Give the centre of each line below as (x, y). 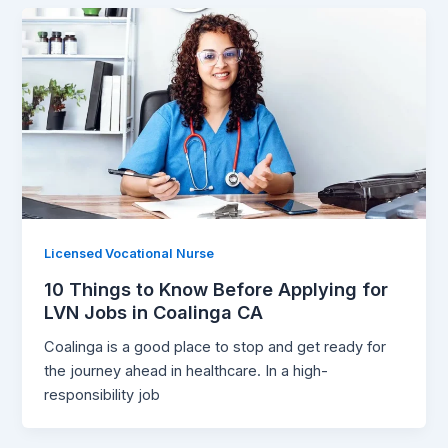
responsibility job (102, 394)
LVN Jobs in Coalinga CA (154, 311)
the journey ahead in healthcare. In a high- (186, 370)
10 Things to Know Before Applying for (216, 288)
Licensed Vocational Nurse (129, 253)
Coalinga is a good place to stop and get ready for (215, 346)
